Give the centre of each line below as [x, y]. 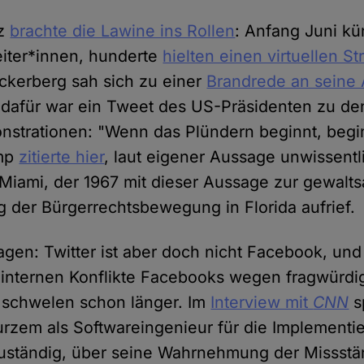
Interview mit [262, 303]
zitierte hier [62, 157]
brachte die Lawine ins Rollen [123, 31]
